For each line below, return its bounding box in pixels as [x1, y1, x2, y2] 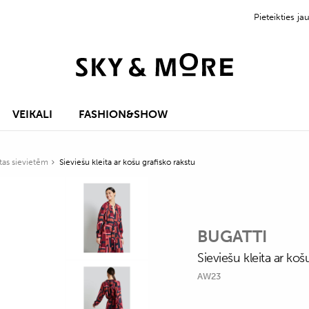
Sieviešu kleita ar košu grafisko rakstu [59, 157, 196, 167]
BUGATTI [197, 226, 268, 246]
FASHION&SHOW [79, 108, 168, 121]
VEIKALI [12, 108, 52, 121]
